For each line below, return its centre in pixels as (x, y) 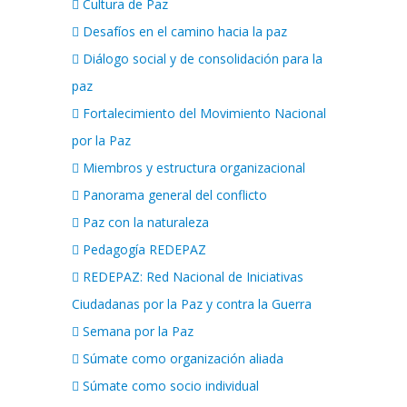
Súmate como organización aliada (183, 358)
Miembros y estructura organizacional (194, 168)
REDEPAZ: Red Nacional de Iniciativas (193, 277)
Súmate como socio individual (171, 386)
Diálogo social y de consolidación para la (203, 59)
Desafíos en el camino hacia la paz (185, 31)
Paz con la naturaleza (146, 222)
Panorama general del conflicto (175, 195)
